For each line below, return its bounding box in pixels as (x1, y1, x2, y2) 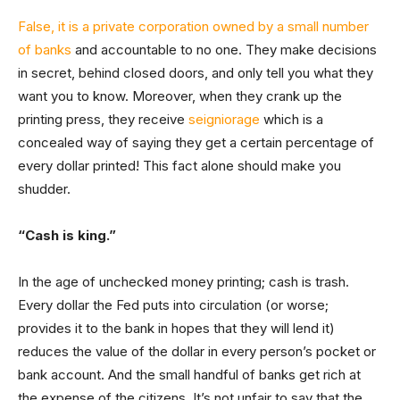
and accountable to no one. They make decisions (71, 41, 377, 58)
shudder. (18, 180, 71, 197)
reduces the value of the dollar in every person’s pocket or (18, 343, 376, 360)
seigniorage (188, 111, 260, 128)
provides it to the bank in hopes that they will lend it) (18, 320, 335, 337)
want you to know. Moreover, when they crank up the (18, 87, 342, 104)
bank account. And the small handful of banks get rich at (18, 366, 361, 383)
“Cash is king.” (18, 227, 116, 244)
